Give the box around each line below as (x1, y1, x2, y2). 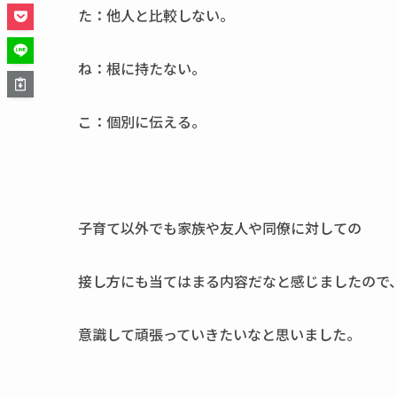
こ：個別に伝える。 (78, 111, 206, 132)
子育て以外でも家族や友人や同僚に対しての (78, 217, 362, 238)
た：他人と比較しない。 (78, 4, 234, 26)
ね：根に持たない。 (78, 58, 206, 79)
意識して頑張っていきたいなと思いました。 (78, 323, 361, 345)
